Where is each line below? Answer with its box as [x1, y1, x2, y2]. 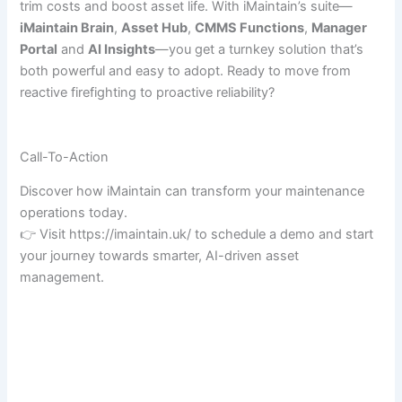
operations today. [20, 205, 128, 222]
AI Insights [88, 40, 156, 57]
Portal [20, 40, 58, 57]
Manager [311, 19, 368, 36]
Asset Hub [121, 19, 188, 36]
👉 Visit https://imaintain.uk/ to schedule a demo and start [20, 226, 374, 243]
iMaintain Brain [20, 19, 115, 36]
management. [20, 269, 105, 286]
